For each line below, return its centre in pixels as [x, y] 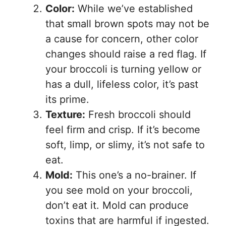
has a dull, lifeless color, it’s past [122, 84]
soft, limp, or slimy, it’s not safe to [125, 145]
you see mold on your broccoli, [119, 190]
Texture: [65, 114]
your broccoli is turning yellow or [123, 69]
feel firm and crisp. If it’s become [123, 129]
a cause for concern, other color [122, 39]
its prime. [67, 99]
